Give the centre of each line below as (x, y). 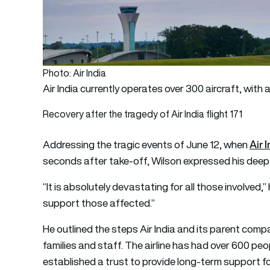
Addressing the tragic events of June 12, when (146, 144)
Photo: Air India (75, 73)
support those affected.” (99, 203)
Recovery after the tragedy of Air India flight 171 (143, 114)
